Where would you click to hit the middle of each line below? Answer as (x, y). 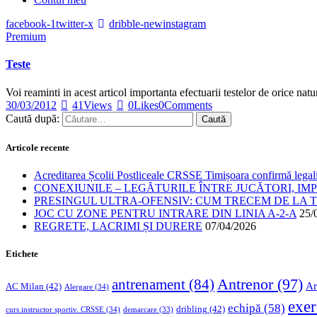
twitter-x (75, 24)
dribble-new (136, 24)
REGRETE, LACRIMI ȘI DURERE (118, 226)
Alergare (79, 287)
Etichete (22, 254)
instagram (185, 24)
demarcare (140, 310)
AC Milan (25, 287)
